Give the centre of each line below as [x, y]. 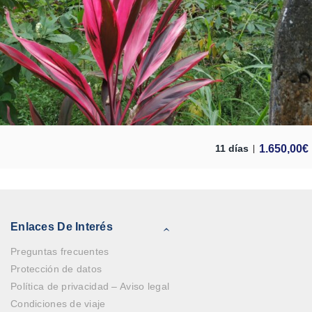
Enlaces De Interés [62, 227]
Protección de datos [56, 269]
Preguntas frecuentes [60, 252]
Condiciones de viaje [58, 304]
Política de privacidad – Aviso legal [90, 287]
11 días [232, 149]
